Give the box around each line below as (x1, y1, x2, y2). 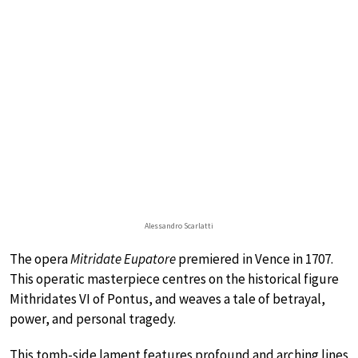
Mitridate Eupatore (70, 249, 176, 268)
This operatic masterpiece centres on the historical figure (10, 269, 339, 288)
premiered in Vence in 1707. (176, 249, 333, 268)
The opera (10, 249, 70, 268)
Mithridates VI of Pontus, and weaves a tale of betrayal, (10, 289, 325, 308)
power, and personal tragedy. (10, 309, 176, 328)
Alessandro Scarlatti (145, 220, 213, 231)
